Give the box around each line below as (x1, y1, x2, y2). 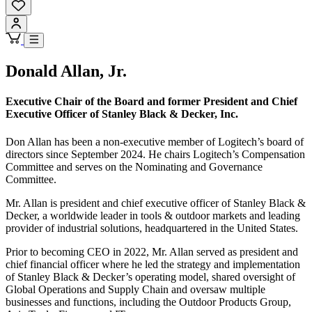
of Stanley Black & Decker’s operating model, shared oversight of (6, 270, 295, 283)
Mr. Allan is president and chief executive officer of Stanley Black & (6, 196, 306, 209)
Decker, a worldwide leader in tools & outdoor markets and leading (6, 209, 300, 221)
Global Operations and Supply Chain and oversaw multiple (6, 283, 265, 295)
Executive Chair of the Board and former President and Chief (6, 95, 297, 108)
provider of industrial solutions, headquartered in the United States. (6, 221, 298, 234)
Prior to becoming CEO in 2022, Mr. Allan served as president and (6, 245, 298, 258)
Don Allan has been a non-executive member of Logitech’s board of (6, 135, 304, 148)
